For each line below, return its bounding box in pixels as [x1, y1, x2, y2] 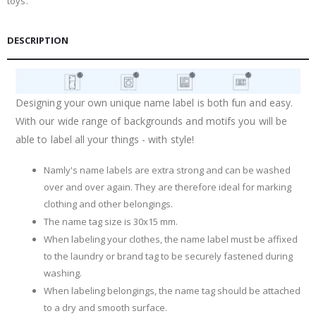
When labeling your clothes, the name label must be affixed [44, 232, 298, 245]
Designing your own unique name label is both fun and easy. [16, 95, 293, 109]
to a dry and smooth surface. [44, 300, 167, 314]
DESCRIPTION [7, 33, 68, 47]
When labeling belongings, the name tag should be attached [44, 284, 300, 297]
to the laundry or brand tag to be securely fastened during [44, 249, 293, 262]
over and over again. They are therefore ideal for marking [44, 181, 291, 194]
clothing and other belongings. [44, 197, 173, 211]
